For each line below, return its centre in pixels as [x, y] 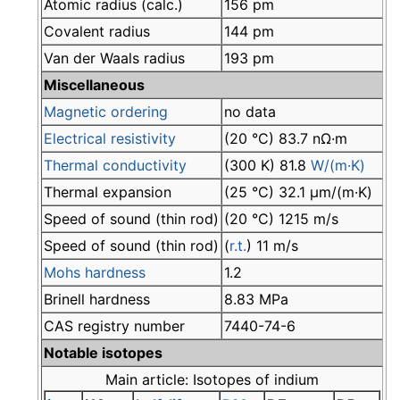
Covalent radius [97, 32]
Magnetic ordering [106, 112]
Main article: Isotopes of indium [212, 380]
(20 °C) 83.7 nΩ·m [286, 139]
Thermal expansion [108, 192]
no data [250, 112]
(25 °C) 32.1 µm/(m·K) [298, 192]
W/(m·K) [338, 166]
